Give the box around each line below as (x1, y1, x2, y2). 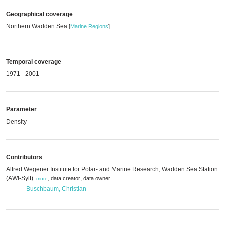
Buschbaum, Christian (26, 185, 86, 192)
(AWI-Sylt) (6, 175, 33, 182)
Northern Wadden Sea (6, 23, 69, 30)
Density (6, 118, 27, 125)
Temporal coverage (6, 58, 61, 65)
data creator (51, 175, 80, 181)
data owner (83, 175, 110, 181)
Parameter (6, 106, 37, 113)
